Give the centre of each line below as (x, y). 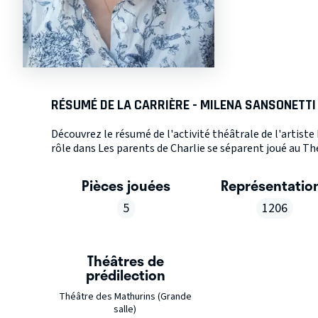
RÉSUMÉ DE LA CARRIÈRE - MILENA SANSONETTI (183, 105)
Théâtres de (126, 261)
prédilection (126, 275)
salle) (125, 309)
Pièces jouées (126, 185)
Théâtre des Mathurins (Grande (125, 297)
